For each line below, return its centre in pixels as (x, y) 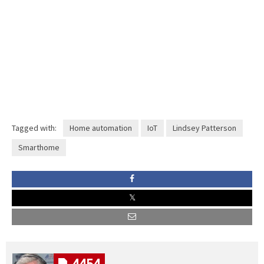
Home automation (100, 128)
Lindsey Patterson (204, 128)
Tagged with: (34, 128)
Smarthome (39, 147)
